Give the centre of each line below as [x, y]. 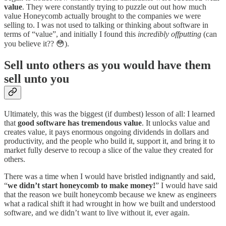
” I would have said [186, 186]
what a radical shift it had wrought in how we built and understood [110, 204]
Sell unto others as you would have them [107, 65]
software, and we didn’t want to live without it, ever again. [97, 213]
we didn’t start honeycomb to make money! [81, 186]
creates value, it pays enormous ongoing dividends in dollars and [106, 132]
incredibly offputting [168, 34]
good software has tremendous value [80, 123]
